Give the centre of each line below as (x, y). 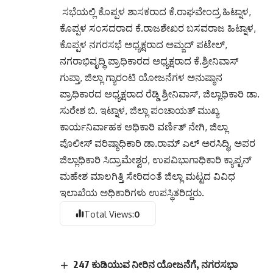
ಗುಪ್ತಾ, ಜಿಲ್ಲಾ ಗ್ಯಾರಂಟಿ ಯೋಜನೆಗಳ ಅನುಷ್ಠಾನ (141, 77)
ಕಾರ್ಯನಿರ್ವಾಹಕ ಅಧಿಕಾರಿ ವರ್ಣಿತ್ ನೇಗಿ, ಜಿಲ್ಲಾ (144, 126)
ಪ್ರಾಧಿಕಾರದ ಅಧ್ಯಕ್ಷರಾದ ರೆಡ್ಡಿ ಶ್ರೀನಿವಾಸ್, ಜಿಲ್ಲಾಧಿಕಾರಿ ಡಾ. (160, 94)
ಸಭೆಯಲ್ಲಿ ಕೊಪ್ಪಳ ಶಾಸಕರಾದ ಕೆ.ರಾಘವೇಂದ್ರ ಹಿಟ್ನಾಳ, (155, 11)
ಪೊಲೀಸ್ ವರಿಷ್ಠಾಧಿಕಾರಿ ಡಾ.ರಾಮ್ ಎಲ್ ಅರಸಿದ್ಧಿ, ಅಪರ (158, 143)
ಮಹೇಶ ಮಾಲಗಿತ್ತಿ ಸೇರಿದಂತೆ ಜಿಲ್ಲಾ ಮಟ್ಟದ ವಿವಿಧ (147, 176)
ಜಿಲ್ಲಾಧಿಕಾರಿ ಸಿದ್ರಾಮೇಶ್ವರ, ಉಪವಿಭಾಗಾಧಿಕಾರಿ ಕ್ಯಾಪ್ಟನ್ (156, 159)
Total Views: (109, 214)
